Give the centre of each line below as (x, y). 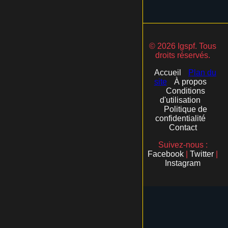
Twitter (202, 154)
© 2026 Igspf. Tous (183, 46)
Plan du (202, 72)
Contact (183, 127)
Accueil (168, 72)
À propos (190, 81)
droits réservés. (183, 55)
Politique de (185, 109)
